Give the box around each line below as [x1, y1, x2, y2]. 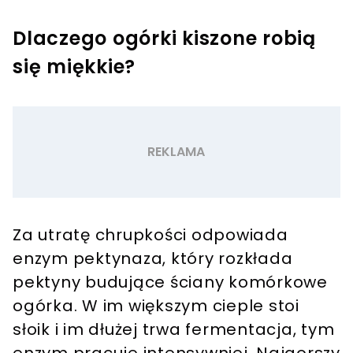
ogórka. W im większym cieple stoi [13, 294, 299, 317]
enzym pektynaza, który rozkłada [13, 247, 293, 269]
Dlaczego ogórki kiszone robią [13, 24, 316, 51]
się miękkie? [13, 53, 136, 80]
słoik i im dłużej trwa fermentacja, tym [13, 318, 335, 340]
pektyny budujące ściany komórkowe [13, 270, 328, 293]
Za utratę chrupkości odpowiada [13, 223, 288, 246]
